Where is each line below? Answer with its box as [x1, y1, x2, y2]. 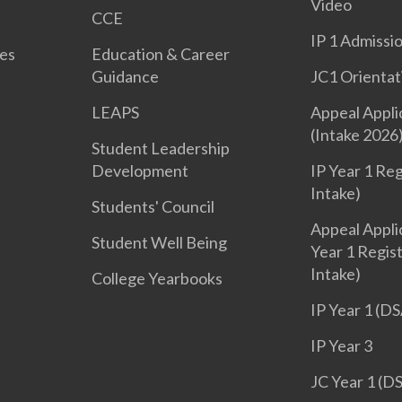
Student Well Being [92, 232, 228, 252]
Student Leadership [92, 138, 231, 158]
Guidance [92, 66, 160, 86]
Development [92, 161, 189, 180]
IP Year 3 [310, 336, 372, 355]
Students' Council [92, 197, 215, 216]
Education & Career [92, 44, 231, 64]
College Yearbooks [92, 268, 223, 288]
